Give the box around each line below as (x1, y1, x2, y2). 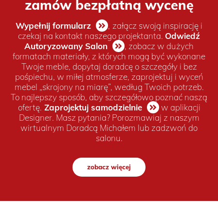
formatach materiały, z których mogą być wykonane (13, 51, 205, 61)
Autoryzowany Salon (24, 40, 108, 51)
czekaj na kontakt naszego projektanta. (18, 30, 165, 41)
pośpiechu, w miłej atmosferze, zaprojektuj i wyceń (15, 71, 203, 82)
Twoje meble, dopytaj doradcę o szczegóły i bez (21, 61, 197, 72)
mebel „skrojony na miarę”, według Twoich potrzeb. (14, 81, 204, 92)
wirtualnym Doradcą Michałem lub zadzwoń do (20, 122, 198, 133)
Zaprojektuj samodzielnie (44, 102, 142, 112)
